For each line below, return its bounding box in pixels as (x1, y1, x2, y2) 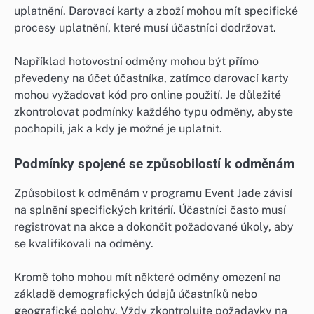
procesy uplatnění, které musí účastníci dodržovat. (14, 20, 276, 34)
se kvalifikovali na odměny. (14, 237, 153, 251)
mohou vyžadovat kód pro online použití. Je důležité (14, 88, 281, 102)
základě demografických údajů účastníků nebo (14, 287, 257, 301)
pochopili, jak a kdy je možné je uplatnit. (14, 122, 222, 136)
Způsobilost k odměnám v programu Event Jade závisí (14, 186, 292, 200)
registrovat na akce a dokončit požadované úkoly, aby (14, 220, 294, 234)
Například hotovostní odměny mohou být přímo (14, 55, 259, 69)
